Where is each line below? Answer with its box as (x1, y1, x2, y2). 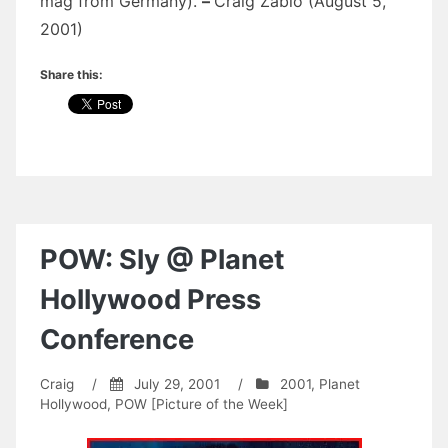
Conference (40, 322, 194, 356)
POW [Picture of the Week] (115, 395, 288, 412)
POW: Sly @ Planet (40, 242, 285, 276)
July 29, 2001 (133, 375, 220, 392)
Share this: (40, 66, 103, 82)
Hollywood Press (40, 282, 261, 316)
